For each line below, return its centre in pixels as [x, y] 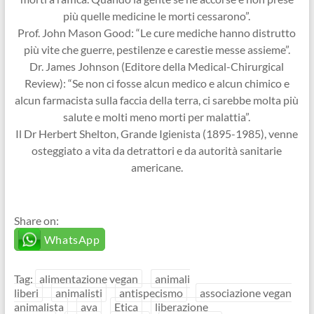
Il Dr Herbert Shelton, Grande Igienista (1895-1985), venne [157, 134]
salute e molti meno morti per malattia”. [157, 117]
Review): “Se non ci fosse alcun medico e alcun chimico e [157, 83]
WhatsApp [72, 240]
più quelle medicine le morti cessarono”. [157, 16]
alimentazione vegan [88, 279]
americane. [157, 168]
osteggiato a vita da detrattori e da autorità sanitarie [157, 151]
